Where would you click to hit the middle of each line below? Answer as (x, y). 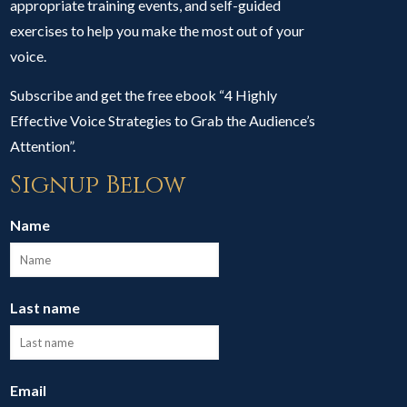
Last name (45, 308)
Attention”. (43, 146)
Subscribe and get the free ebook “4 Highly (144, 95)
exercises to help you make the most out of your (158, 30)
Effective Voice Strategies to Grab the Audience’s (163, 120)
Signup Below (98, 185)
